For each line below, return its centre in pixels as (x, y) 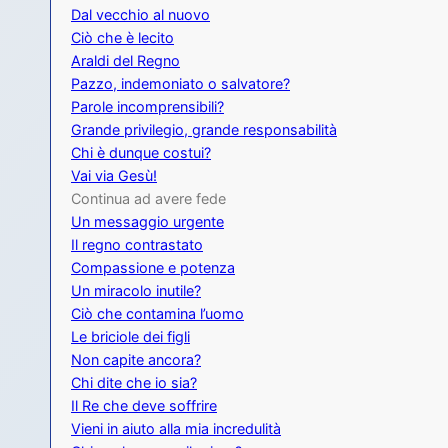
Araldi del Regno (125, 61)
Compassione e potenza (153, 268)
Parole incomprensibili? (147, 107)
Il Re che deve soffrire (144, 406)
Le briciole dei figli (130, 337)
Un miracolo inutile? (136, 291)
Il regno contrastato (137, 245)
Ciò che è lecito (122, 38)
